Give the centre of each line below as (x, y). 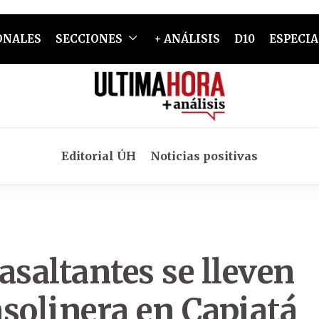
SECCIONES (89, 39)
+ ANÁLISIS (187, 39)
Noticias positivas (204, 156)
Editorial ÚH (99, 156)
